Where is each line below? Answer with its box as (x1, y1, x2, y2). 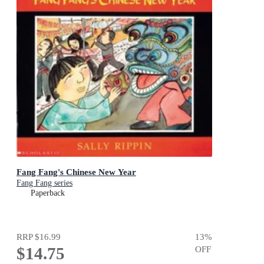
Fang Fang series (16, 179, 72, 188)
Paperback (31, 189, 65, 198)
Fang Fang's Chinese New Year (16, 167, 136, 177)
